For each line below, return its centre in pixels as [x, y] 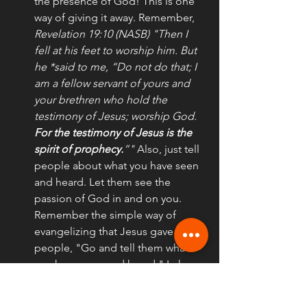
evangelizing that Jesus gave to [112, 231]
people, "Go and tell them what [113, 247]
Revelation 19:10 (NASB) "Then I [112, 34]
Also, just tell [168, 149]
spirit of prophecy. [79, 149]
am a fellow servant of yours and [113, 83]
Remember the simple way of [107, 214]
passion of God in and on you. [109, 198]
